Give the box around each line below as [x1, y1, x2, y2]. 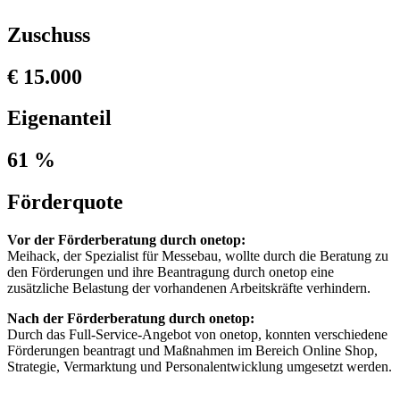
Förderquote [7, 190, 123, 214]
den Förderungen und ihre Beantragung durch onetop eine [7, 264, 334, 280]
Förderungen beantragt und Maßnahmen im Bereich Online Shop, [7, 343, 378, 359]
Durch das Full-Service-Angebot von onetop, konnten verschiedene [7, 327, 387, 343]
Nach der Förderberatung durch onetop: [7, 311, 254, 327]
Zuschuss [7, 22, 90, 46]
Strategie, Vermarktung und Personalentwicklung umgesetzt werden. [7, 359, 392, 375]
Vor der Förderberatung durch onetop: [7, 232, 246, 248]
